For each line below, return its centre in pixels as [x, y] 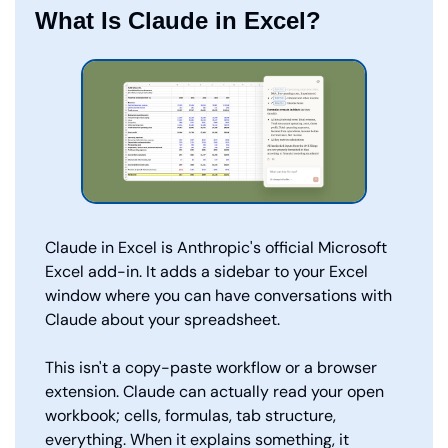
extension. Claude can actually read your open [214, 392]
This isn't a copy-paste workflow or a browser [211, 368]
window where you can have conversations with [218, 296]
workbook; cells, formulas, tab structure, [190, 416]
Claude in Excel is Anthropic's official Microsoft [216, 248]
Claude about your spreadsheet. [162, 320]
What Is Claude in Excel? [178, 20]
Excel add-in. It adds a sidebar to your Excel [206, 272]
